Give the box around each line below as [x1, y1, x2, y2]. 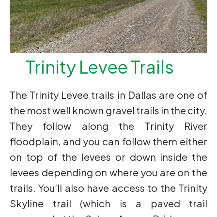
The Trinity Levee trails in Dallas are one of [10, 89, 207, 101]
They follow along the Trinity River [10, 120, 207, 132]
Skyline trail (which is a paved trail [10, 197, 207, 209]
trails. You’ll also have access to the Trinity [10, 182, 207, 194]
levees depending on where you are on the [10, 166, 207, 178]
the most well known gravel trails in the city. [10, 104, 207, 116]
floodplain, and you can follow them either [10, 135, 207, 147]
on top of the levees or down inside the [10, 151, 207, 163]
